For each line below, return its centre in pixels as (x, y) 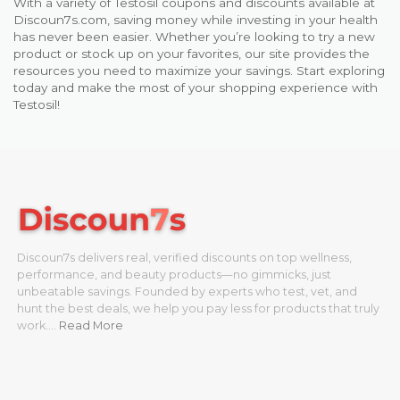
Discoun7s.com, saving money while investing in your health (196, 19)
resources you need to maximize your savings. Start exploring (199, 70)
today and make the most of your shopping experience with (196, 87)
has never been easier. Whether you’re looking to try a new (194, 36)
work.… (38, 325)
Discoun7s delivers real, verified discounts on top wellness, (184, 257)
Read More (91, 325)
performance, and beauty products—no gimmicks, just (174, 274)
